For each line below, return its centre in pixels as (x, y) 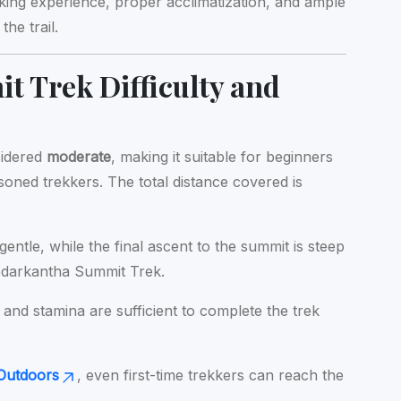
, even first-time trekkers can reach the (211, 375)
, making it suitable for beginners (222, 156)
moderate (79, 156)
